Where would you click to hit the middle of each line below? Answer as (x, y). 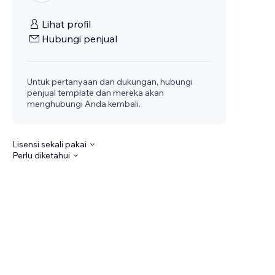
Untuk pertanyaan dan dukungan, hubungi (110, 82)
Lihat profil (67, 24)
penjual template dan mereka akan (96, 93)
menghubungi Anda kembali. (84, 104)
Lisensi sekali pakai (50, 144)
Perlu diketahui (41, 155)
